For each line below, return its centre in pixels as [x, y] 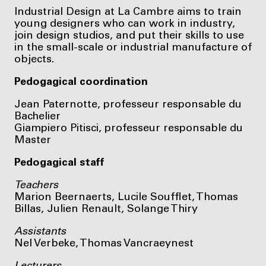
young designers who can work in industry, [125, 24]
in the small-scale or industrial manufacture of [133, 48]
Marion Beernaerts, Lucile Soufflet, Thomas [126, 197]
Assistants [40, 232]
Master [33, 140]
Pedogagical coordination [81, 82]
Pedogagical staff [59, 163]
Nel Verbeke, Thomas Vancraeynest [104, 244]
